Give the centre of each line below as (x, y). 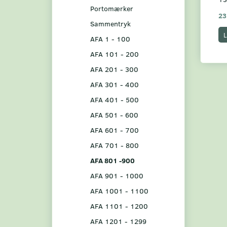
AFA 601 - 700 (115, 130)
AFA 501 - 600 (114, 115)
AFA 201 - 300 (114, 69)
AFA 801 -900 (112, 160)
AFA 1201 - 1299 (118, 221)
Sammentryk (110, 23)
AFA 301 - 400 (115, 84)
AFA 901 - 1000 (117, 175)
